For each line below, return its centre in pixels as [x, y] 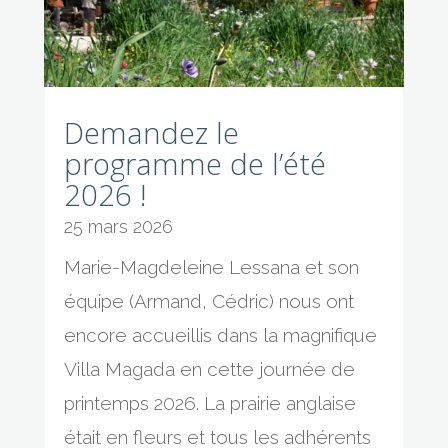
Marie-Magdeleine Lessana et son [211, 267]
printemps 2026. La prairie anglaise [209, 403]
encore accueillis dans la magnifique [220, 335]
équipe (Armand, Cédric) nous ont [208, 301]
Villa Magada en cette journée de [209, 369]
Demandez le [151, 133]
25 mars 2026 [118, 227]
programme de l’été [194, 164]
